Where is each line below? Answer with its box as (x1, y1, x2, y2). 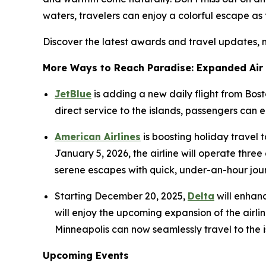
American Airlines (55, 130, 141, 142)
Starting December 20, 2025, (55, 189, 188, 202)
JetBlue (55, 87, 91, 100)
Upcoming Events (43, 249, 129, 261)
